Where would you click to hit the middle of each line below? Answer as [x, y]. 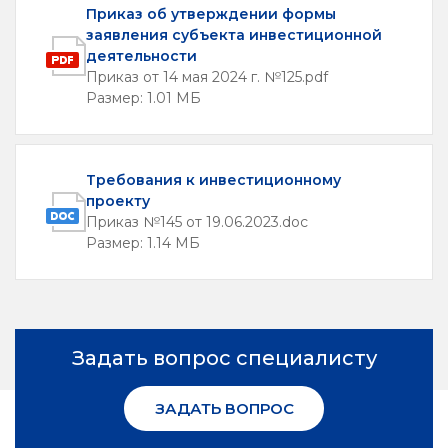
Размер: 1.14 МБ [143, 243]
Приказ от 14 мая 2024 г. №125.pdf [207, 76]
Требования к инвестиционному [213, 180]
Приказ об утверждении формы [211, 13]
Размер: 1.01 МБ [143, 97]
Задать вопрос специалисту [224, 358]
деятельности [141, 55]
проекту [118, 201]
